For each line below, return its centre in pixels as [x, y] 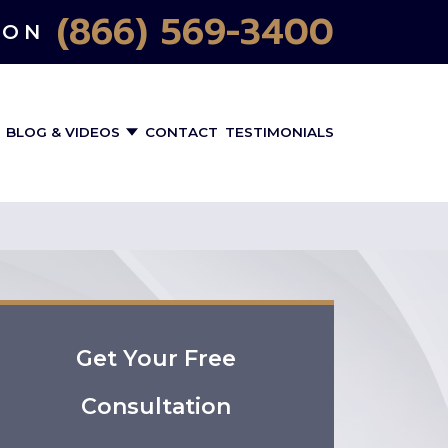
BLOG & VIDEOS [65, 132]
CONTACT [181, 132]
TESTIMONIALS [279, 132]
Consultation [156, 406]
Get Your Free [156, 358]
